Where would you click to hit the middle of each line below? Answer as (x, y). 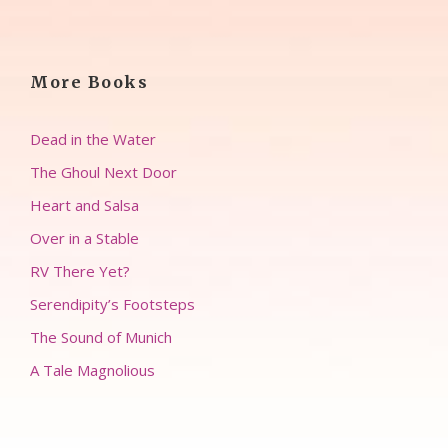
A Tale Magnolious (92, 370)
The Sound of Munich (101, 337)
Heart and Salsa (84, 205)
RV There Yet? (80, 271)
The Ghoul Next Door (103, 172)
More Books (89, 82)
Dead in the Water (93, 139)
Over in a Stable (84, 238)
